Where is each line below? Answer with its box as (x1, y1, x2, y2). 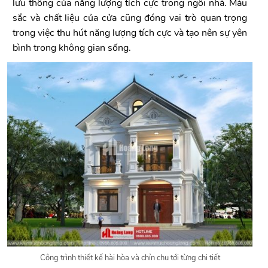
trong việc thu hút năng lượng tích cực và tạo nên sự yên (13, 26, 248, 40)
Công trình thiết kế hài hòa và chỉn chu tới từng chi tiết (39, 252, 220, 264)
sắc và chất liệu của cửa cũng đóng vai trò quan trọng (13, 11, 248, 25)
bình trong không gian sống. (13, 41, 132, 55)
